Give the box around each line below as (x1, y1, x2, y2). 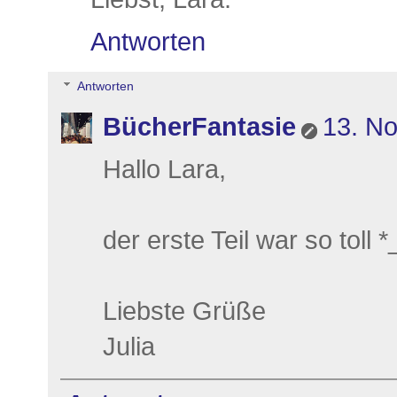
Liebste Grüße (103, 296, 266, 325)
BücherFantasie (103, 112, 296, 141)
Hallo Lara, (103, 154, 226, 183)
